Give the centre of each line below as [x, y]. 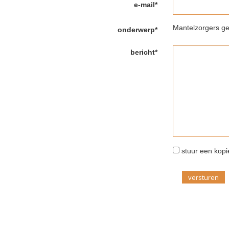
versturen [204, 178]
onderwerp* [138, 30]
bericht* [144, 52]
